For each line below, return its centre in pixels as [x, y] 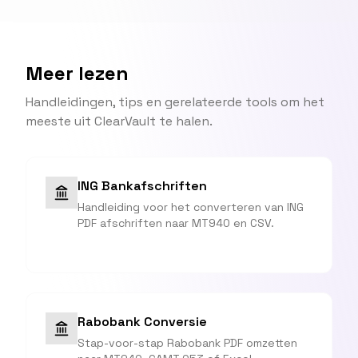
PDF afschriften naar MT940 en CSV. [176, 223]
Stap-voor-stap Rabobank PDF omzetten [187, 343]
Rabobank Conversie [142, 322]
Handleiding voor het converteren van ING [191, 207]
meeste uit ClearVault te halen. [119, 121]
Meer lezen [77, 73]
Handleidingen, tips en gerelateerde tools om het [175, 102]
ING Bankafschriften [142, 186]
